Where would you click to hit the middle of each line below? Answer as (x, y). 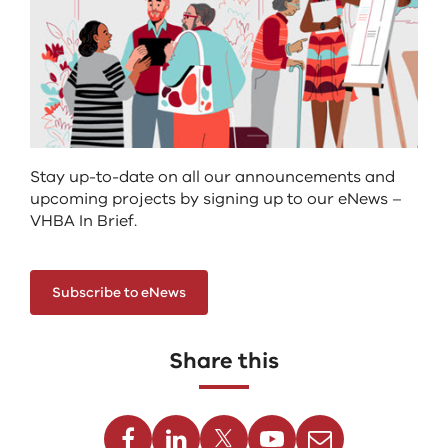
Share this (224, 360)
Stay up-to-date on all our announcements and (212, 176)
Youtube (249, 416)
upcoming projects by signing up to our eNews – (216, 198)
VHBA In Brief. (83, 220)
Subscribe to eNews (119, 292)
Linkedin (153, 416)
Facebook (105, 416)
